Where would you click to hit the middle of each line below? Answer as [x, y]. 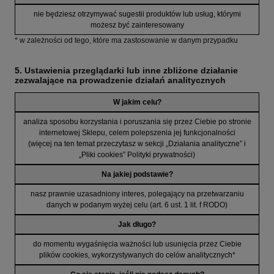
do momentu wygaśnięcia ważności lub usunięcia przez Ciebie [137, 244]
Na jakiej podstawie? [137, 175]
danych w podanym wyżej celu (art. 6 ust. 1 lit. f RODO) [137, 205]
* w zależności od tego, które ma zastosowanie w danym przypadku [126, 41]
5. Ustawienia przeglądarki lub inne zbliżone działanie [126, 71]
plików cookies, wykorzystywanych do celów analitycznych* [137, 255]
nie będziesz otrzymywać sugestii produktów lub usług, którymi [137, 14]
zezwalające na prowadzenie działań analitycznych [120, 80]
